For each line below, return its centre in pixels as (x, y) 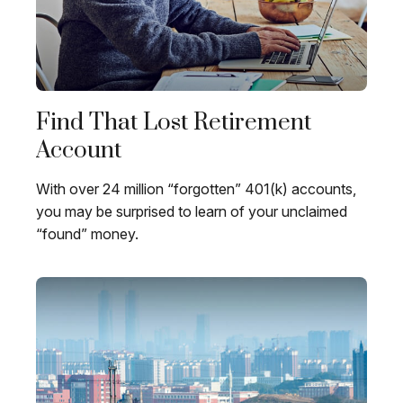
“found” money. (87, 234)
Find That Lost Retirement (174, 123)
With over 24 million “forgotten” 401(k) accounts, (196, 189)
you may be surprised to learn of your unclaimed (192, 212)
